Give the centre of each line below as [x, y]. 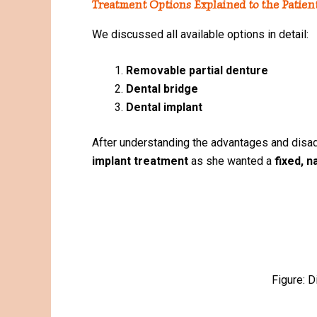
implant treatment [140, 161]
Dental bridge [162, 89]
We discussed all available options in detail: [200, 34]
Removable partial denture [197, 71]
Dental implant [166, 108]
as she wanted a [231, 161]
